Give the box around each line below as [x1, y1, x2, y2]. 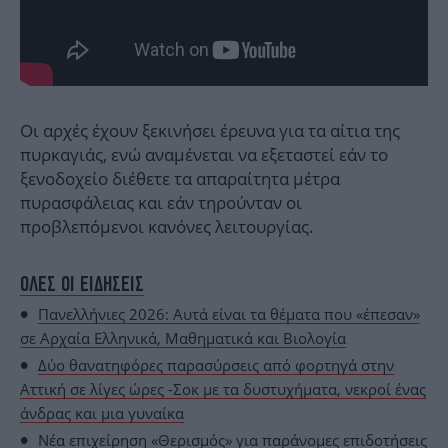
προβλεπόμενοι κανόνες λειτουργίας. [20, 215, 314, 239]
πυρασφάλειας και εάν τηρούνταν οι [20, 191, 302, 215]
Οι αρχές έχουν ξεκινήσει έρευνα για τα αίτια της [20, 119, 400, 143]
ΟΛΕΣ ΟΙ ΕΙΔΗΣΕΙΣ [20, 271, 144, 297]
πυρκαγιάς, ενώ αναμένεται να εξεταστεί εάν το [20, 143, 388, 167]
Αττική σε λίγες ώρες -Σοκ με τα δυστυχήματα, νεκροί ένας [20, 379, 426, 400]
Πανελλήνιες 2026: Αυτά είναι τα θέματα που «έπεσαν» [38, 304, 420, 325]
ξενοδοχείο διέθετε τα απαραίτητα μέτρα [20, 167, 340, 191]
